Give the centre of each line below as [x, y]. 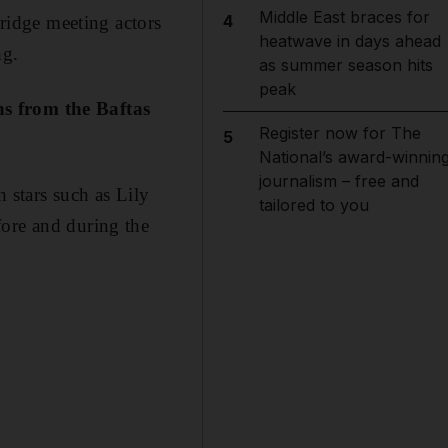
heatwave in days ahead [349, 41]
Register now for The [339, 133]
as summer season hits [345, 65]
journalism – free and [338, 181]
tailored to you [313, 205]
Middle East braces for [344, 17]
